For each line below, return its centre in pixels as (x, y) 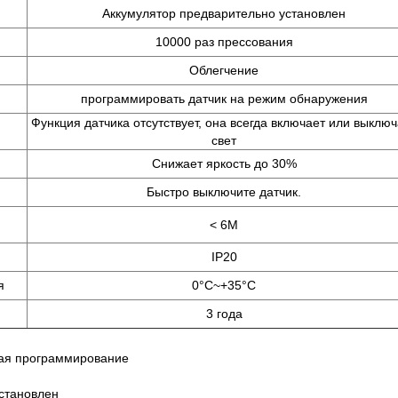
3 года (224, 313)
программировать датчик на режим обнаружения (224, 98)
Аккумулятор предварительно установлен (224, 13)
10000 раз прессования (224, 41)
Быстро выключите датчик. (224, 191)
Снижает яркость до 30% (224, 163)
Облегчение (224, 70)
